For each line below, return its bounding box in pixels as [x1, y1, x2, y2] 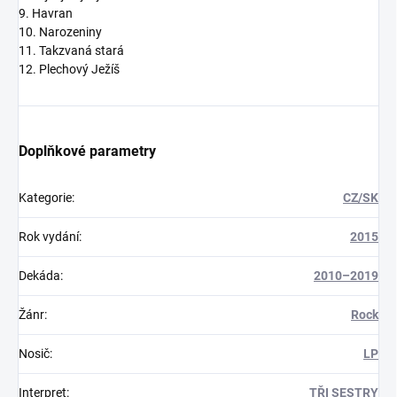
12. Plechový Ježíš [19, 62, 120, 77]
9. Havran [19, 6, 73, 21]
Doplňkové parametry [19, 143, 156, 160]
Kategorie [19, 191, 72, 206]
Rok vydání [19, 230, 79, 245]
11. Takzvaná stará [19, 43, 124, 58]
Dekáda [19, 269, 60, 284]
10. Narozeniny [19, 25, 102, 40]
